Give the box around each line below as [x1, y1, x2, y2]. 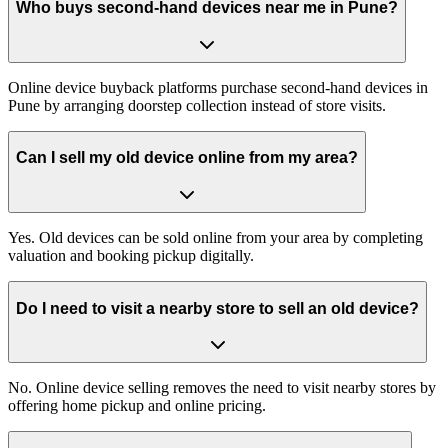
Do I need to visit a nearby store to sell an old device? [16, 299, 419, 317]
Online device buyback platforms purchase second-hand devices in [8, 78, 428, 96]
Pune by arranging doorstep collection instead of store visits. [8, 96, 386, 114]
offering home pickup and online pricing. [8, 397, 266, 415]
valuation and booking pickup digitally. [8, 246, 254, 264]
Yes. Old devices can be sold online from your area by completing [8, 228, 423, 246]
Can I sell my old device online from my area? [16, 149, 358, 167]
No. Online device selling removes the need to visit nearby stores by [8, 379, 436, 397]
